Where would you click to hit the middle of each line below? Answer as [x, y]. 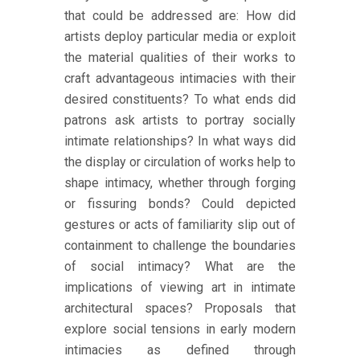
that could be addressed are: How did [180, 16]
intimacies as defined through [180, 350]
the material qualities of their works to [180, 57]
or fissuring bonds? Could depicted [180, 204]
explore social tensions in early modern [180, 329]
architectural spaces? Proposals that [180, 308]
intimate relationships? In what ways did [180, 141]
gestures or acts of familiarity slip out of [180, 225]
